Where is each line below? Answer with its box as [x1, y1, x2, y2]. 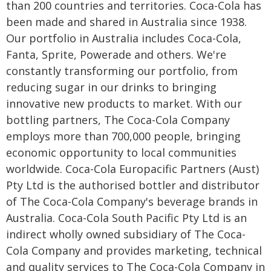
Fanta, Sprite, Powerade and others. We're [6, 47, 226, 62]
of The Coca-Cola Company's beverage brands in [6, 194, 258, 209]
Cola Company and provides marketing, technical [6, 243, 262, 258]
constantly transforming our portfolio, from [6, 63, 238, 78]
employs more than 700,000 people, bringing [6, 128, 241, 143]
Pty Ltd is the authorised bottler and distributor [6, 177, 260, 192]
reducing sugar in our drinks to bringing [6, 79, 217, 94]
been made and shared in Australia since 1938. [6, 14, 247, 29]
